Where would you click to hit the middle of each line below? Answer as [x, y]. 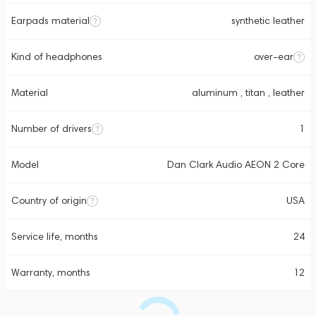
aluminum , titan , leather [248, 93]
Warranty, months [51, 273]
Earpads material [50, 21]
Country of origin [49, 201]
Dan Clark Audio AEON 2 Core [236, 165]
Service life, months [55, 237]
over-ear [274, 57]
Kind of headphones [57, 57]
